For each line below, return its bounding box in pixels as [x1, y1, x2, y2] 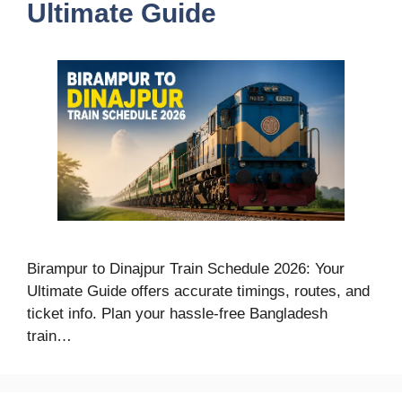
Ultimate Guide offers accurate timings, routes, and [27, 282, 370, 300]
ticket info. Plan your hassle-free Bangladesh [27, 304, 328, 322]
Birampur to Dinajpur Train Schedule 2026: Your [27, 259, 345, 277]
